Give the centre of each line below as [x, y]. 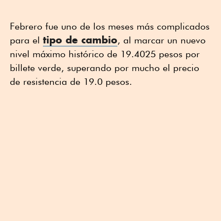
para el [26, 40]
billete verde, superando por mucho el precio [105, 68]
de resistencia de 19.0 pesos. [71, 82]
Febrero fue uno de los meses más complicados [110, 26]
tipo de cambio [80, 40]
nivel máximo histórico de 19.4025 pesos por [105, 54]
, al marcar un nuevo [162, 40]
